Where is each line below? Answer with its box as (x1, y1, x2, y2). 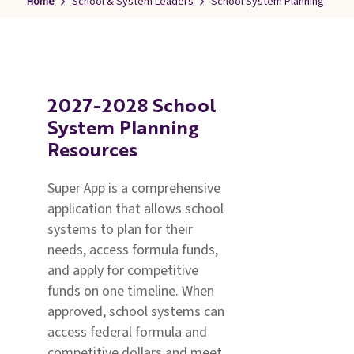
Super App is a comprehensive (47, 179, 220, 198)
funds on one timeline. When (47, 281, 214, 301)
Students (38, 44, 100, 58)
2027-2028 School (47, 98, 217, 117)
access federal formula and (47, 322, 207, 342)
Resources (47, 142, 137, 161)
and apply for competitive (47, 261, 198, 281)
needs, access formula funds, (47, 240, 218, 260)
